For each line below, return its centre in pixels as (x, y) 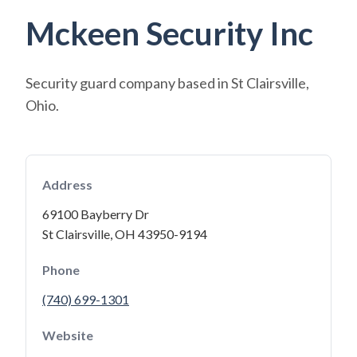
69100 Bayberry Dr (96, 214)
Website (68, 335)
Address (67, 184)
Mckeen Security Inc (169, 33)
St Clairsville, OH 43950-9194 (125, 234)
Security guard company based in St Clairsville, (167, 83)
